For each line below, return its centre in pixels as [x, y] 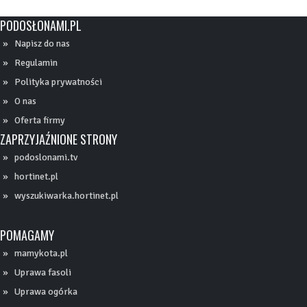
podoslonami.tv [46, 157]
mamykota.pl [41, 253]
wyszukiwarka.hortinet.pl [66, 195]
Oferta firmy [40, 120]
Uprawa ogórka [46, 291]
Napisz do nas [42, 43]
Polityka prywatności [58, 82]
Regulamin [36, 62]
